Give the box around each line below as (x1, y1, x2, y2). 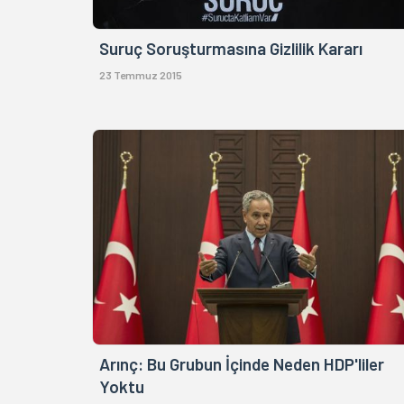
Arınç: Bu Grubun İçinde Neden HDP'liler (99, 353, 384, 375)
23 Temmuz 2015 (99, 69, 182, 82)
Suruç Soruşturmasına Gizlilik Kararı (99, 38, 363, 60)
